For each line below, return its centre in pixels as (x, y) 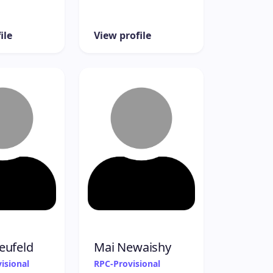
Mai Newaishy (133, 247)
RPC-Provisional (127, 263)
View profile (122, 35)
